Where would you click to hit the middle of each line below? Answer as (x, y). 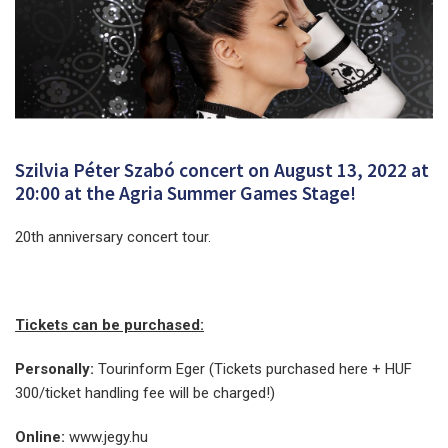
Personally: (56, 368)
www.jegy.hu (106, 436)
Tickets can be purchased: (109, 324)
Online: (40, 436)
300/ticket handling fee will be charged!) (145, 392)
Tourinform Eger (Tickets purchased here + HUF (255, 368)
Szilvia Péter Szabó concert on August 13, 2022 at (222, 169)
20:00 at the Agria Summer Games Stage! (185, 192)
